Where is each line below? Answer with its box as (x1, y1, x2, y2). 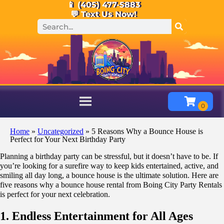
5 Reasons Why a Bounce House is (91, 126, 203, 135)
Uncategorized (37, 126, 83, 135)
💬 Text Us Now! (70, 9, 136, 19)
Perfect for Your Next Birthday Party (10, 134, 125, 143)
